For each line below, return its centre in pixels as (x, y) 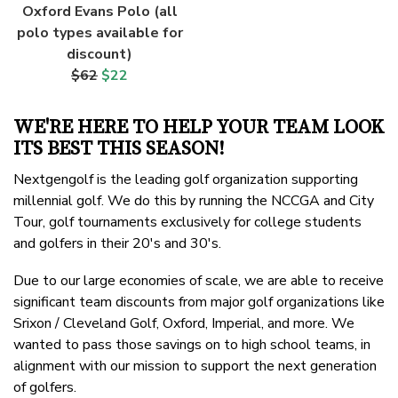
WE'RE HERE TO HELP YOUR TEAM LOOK (199, 128)
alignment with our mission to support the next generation (195, 366)
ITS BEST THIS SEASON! (119, 149)
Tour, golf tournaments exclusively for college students (187, 223)
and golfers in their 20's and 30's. (117, 244)
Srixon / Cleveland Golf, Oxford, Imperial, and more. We (184, 324)
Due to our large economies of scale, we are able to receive (199, 281)
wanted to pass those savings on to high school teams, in (192, 345)
